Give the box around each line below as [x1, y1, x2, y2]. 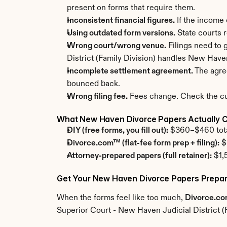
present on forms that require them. [67, 4, 195, 12]
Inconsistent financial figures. [67, 17, 175, 25]
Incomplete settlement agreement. [67, 67, 193, 75]
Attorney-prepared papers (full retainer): [67, 152, 212, 160]
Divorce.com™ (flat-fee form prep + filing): [67, 139, 219, 147]
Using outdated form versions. [67, 29, 175, 37]
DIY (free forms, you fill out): [67, 127, 168, 135]
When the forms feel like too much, [57, 194, 185, 202]
